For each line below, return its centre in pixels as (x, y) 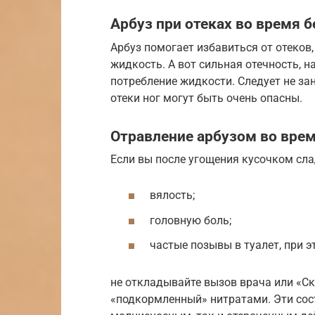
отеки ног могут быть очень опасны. (206, 98)
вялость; (172, 195)
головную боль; (191, 220)
